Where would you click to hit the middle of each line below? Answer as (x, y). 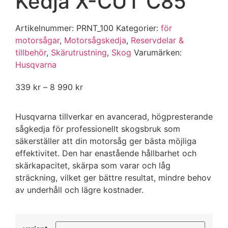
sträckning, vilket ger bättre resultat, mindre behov (113, 178)
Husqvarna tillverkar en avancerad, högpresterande (114, 117)
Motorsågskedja (95, 40)
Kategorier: (137, 28)
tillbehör (31, 52)
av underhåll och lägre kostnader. (79, 190)
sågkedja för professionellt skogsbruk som (98, 129)
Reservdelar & (157, 40)
